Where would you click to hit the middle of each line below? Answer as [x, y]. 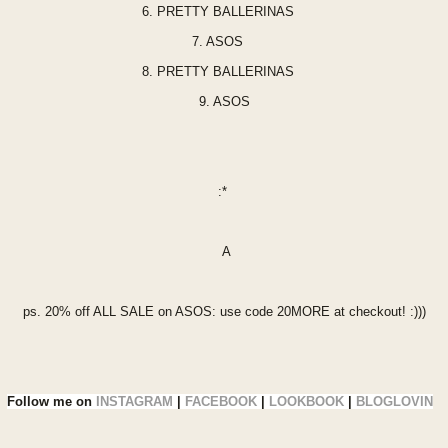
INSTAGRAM [134, 401]
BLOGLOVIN [394, 401]
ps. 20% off [57, 311]
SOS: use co [221, 311]
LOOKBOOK [306, 401]
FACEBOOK [221, 401]
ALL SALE [123, 311]
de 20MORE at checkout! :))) [342, 311]
